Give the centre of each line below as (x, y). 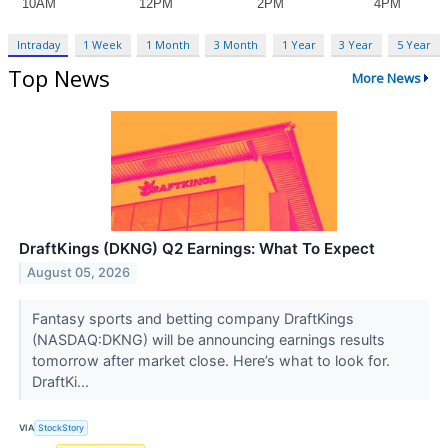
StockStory (61, 428)
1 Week (103, 44)
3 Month (235, 44)
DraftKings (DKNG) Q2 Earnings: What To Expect (197, 248)
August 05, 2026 (79, 273)
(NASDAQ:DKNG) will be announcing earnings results (208, 339)
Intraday (38, 44)
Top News (59, 77)
